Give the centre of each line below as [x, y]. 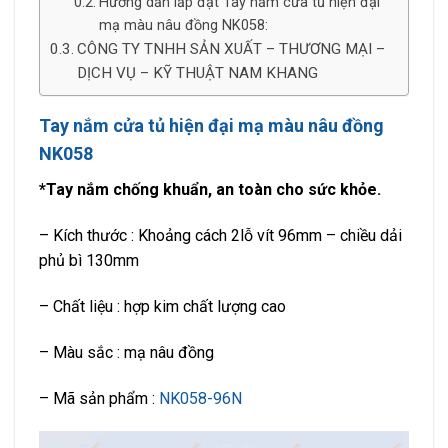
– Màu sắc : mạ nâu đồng [126, 352]
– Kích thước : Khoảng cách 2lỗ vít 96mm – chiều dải [220, 236]
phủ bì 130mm [89, 261]
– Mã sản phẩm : [99, 398]
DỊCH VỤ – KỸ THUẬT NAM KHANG [198, 73]
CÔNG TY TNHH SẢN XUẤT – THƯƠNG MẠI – [231, 49]
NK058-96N [200, 398]
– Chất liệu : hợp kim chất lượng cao [162, 306]
